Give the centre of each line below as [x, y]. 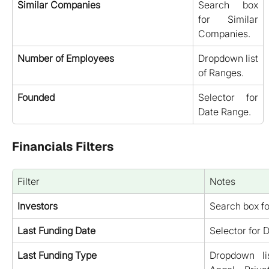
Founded [36, 98]
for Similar [228, 20]
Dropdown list [228, 59]
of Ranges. [221, 73]
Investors [38, 206]
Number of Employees [66, 59]
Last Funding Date [56, 231]
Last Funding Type [57, 255]
